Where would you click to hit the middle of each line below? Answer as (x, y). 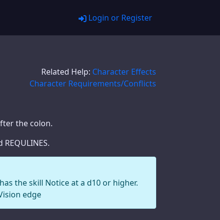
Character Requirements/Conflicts (93, 83)
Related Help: (67, 72)
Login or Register (119, 18)
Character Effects (124, 72)
